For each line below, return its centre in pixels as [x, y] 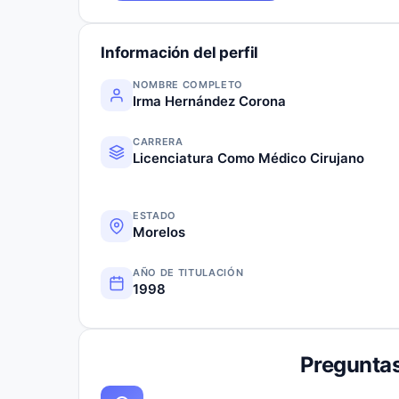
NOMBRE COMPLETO [188, 84]
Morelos [159, 232]
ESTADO [155, 215]
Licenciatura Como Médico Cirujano [248, 158]
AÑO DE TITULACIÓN [188, 272]
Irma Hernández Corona [209, 101]
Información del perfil [180, 52]
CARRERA [158, 141]
